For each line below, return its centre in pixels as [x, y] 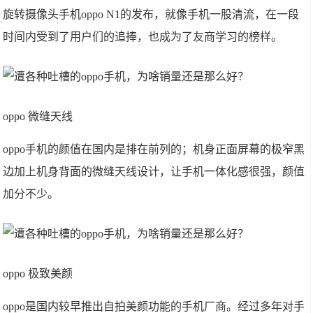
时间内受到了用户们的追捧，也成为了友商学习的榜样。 [143, 37]
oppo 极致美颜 [38, 274]
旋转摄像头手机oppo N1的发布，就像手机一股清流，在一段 [151, 14]
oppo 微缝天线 [38, 116]
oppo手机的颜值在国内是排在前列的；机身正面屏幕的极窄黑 [154, 149]
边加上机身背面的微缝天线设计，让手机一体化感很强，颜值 [154, 172]
